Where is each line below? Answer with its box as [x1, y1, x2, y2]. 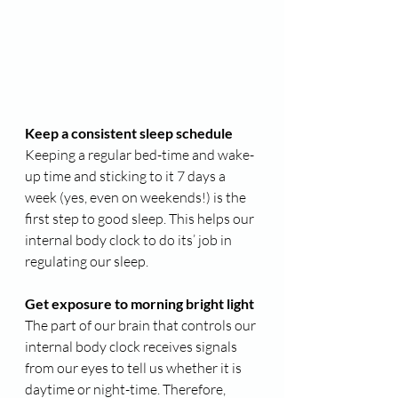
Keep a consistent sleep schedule [25, 124, 233, 141]
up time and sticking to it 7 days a [25, 167, 228, 185]
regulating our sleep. [25, 252, 148, 270]
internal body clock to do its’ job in [25, 231, 235, 249]
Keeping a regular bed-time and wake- [25, 146, 254, 163]
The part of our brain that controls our [25, 316, 259, 334]
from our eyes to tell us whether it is [25, 359, 244, 377]
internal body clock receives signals [25, 338, 240, 355]
